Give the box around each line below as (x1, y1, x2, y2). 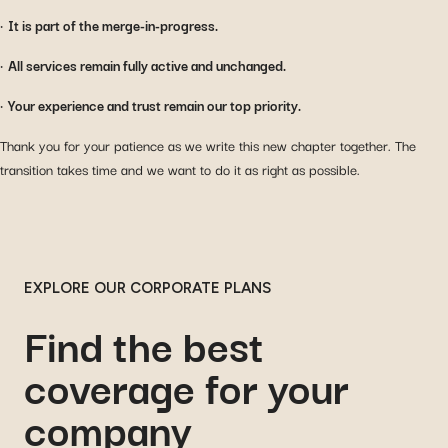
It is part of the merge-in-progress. (8, 14, 218, 37)
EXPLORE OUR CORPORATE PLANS (24, 279, 271, 298)
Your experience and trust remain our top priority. (8, 94, 301, 117)
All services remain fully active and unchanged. (8, 54, 286, 77)
